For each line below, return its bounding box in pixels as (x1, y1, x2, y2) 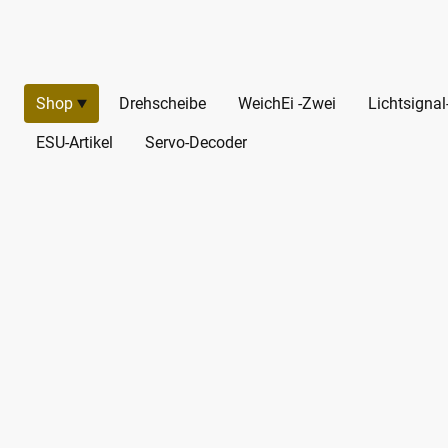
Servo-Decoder (145, 133, 247, 153)
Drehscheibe (119, 94, 206, 114)
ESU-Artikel (36, 133, 113, 153)
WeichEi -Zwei (238, 94, 336, 114)
